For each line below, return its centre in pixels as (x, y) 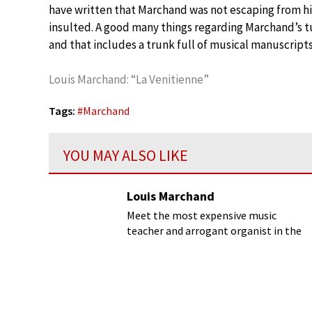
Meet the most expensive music (202, 215)
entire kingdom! (165, 246)
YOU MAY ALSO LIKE (126, 155)
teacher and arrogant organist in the (214, 231)
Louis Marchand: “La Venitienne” (129, 79)
